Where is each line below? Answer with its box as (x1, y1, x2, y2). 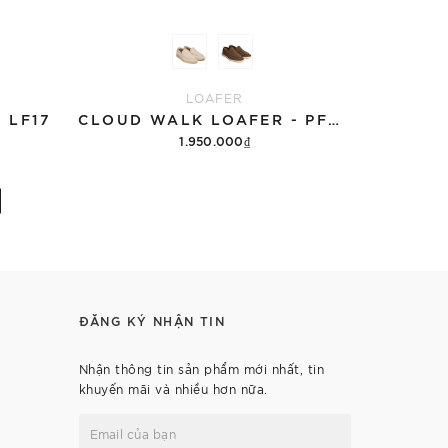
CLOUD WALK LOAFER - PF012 (328, 109, 340, 128)
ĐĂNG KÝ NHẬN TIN (78, 312, 225, 328)
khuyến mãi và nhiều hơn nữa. (78, 381, 268, 396)
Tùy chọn (181, 166, 249, 184)
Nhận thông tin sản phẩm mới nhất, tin (78, 361, 324, 376)
